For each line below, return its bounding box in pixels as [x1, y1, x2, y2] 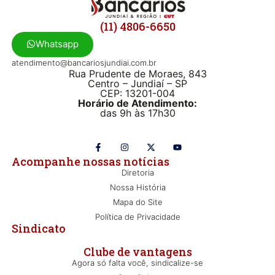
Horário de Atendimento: [78, 96, 197, 109]
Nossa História [109, 182, 166, 193]
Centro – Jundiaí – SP [88, 77, 187, 90]
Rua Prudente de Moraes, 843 [68, 67, 207, 80]
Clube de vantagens [83, 244, 192, 260]
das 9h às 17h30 [99, 106, 176, 119]
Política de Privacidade [95, 212, 180, 222]
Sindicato [11, 221, 66, 236]
